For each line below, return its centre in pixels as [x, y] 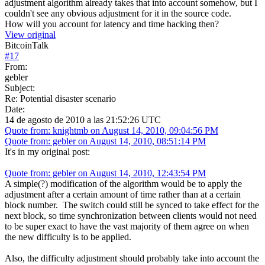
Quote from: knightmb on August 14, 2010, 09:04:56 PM [112, 130]
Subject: [20, 88]
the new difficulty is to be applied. [68, 237]
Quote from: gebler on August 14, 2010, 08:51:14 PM [105, 141]
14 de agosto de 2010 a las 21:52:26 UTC [83, 119]
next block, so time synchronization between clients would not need [131, 215]
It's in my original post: [47, 151]
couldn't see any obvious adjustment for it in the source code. [118, 13]
